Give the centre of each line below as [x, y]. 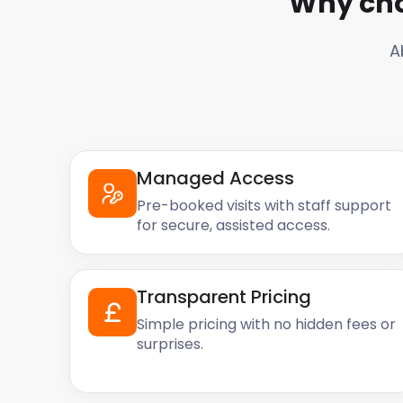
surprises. [170, 344]
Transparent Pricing [224, 297]
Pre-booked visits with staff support [264, 206]
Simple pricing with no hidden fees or [267, 324]
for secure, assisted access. [234, 225]
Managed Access [216, 178]
